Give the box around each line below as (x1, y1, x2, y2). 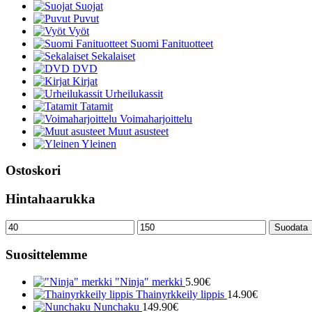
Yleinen (81, 137, 116, 150)
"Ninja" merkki (115, 276, 182, 288)
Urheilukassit (105, 87, 163, 100)
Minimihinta (5, 219, 58, 231)
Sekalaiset (91, 49, 135, 62)
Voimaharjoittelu (120, 112, 192, 125)
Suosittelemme (6, 247, 87, 263)
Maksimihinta (136, 219, 196, 231)
